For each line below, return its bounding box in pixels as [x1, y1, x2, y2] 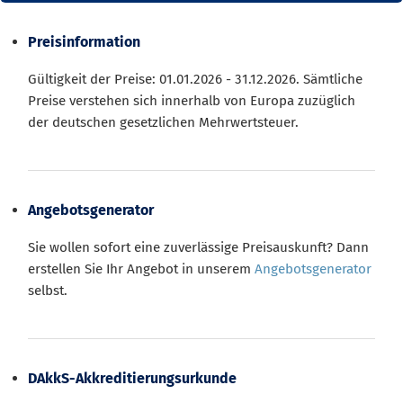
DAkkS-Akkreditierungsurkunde [28, 370, 237, 388]
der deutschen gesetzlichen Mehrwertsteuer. [28, 114, 299, 130]
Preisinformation [28, 33, 140, 50]
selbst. [28, 282, 67, 300]
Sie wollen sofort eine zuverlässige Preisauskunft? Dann [28, 239, 369, 256]
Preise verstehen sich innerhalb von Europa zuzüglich [28, 93, 355, 109]
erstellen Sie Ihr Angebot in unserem [28, 261, 255, 278]
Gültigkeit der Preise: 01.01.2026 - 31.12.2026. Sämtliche [28, 71, 363, 87]
